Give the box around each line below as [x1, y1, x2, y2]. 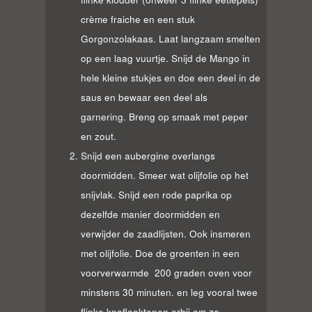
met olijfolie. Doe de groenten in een [80, 246, 240, 260]
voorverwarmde [80, 265, 149, 279]
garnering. [80, 109, 126, 123]
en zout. [80, 129, 119, 143]
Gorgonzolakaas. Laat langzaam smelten [80, 31, 260, 45]
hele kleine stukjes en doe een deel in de [80, 70, 260, 84]
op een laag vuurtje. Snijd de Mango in [80, 51, 250, 65]
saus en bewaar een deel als [80, 90, 208, 104]
